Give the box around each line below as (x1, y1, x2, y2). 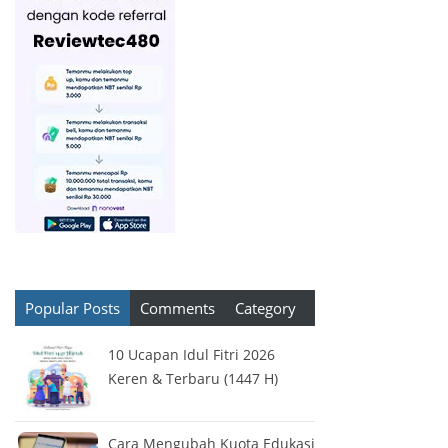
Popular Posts (25, 297, 120, 318)
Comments (140, 297, 215, 318)
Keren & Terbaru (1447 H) (108, 368, 278, 388)
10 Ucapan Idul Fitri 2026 (108, 344, 275, 364)
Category (235, 297, 296, 318)
